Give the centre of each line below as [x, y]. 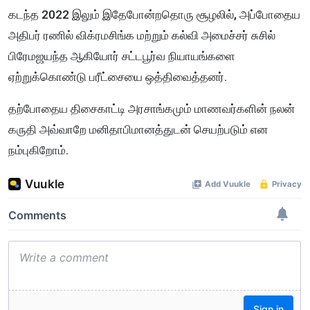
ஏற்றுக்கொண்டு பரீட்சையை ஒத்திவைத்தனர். [119, 77]
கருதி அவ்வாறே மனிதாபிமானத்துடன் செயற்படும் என [138, 130]
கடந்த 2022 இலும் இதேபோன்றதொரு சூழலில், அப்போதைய [154, 15]
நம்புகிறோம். [38, 151]
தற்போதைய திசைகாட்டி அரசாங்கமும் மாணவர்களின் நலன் [152, 109]
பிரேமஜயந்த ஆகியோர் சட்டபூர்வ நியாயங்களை [122, 56]
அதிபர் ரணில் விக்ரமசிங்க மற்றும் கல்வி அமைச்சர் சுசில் [142, 36]
